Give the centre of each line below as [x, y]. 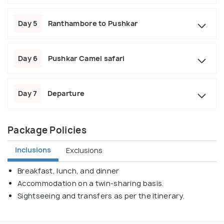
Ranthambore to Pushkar [93, 23]
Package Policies [47, 130]
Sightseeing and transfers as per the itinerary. [101, 196]
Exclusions [84, 150]
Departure [66, 93]
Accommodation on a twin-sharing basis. [91, 183]
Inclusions [33, 150]
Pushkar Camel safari [86, 58]
